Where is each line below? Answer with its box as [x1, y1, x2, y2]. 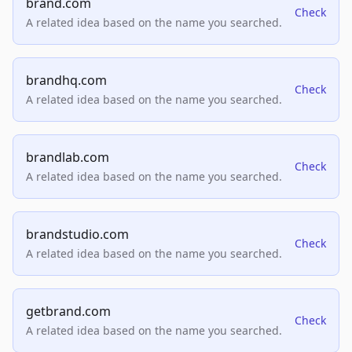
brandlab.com [26, 148, 109, 167]
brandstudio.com [26, 225, 129, 244]
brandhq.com [26, 71, 107, 90]
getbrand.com [26, 302, 111, 321]
